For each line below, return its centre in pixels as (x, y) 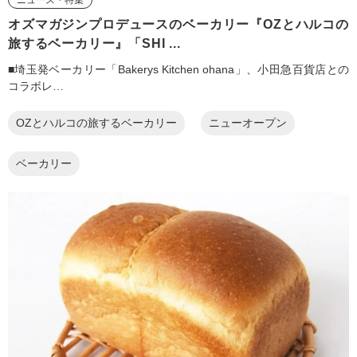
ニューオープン (248, 123)
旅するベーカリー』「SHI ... (94, 43)
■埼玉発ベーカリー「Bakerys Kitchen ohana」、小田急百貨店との (178, 69)
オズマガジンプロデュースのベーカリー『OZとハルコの (178, 24)
